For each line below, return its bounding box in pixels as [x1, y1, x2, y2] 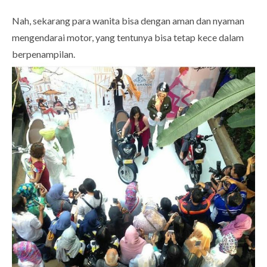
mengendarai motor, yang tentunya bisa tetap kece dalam [12, 32, 244, 44]
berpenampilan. [12, 48, 75, 60]
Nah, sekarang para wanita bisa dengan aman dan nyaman [12, 15, 244, 27]
